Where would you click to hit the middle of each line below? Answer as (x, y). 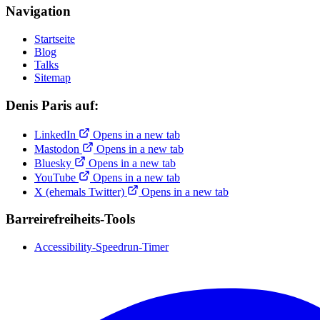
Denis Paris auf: (52, 105)
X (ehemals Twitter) (81, 191)
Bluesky (54, 163)
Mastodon (58, 149)
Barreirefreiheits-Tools (70, 219)
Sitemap (52, 78)
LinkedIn (56, 134)
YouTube (56, 177)
